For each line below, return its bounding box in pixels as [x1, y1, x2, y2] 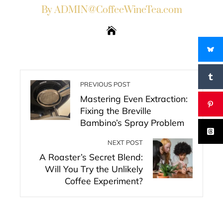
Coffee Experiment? [65, 175, 143, 186]
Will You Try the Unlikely [45, 163, 143, 174]
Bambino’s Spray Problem [80, 117, 184, 128]
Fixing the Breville [80, 105, 151, 116]
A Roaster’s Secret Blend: [39, 151, 143, 162]
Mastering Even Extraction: [80, 93, 188, 104]
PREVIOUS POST [80, 80, 130, 88]
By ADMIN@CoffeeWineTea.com [41, 4, 182, 16]
